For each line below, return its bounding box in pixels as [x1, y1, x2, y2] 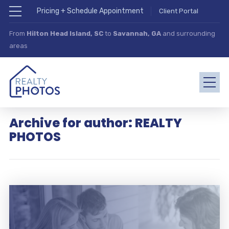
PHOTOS [9, 128, 61, 145]
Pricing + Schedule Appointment [36, 7, 144, 15]
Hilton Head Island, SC [26, 30, 103, 37]
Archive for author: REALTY [9, 114, 182, 131]
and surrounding [161, 30, 215, 37]
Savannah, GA [112, 30, 161, 37]
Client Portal [158, 7, 198, 15]
